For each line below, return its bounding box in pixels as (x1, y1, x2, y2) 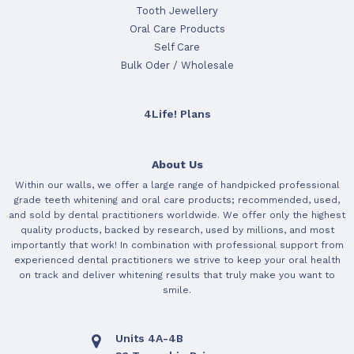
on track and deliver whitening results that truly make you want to (19, 269, 335, 281)
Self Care (154, 40, 200, 53)
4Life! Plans (143, 107, 211, 120)
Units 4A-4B (115, 331, 183, 345)
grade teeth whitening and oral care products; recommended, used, (14, 194, 340, 205)
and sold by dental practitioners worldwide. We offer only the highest (9, 209, 345, 220)
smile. (163, 284, 191, 296)
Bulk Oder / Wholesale (120, 58, 234, 71)
